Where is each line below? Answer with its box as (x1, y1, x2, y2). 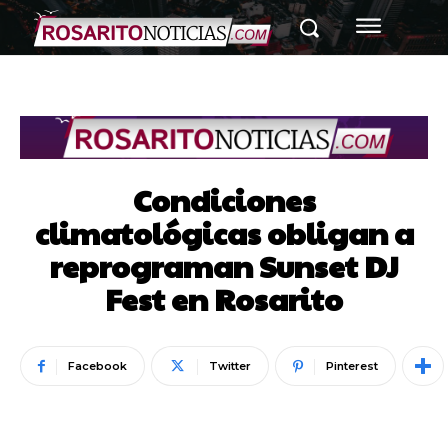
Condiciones (132, 179, 316, 221)
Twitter (209, 359, 251, 374)
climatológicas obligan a (34, 212, 414, 254)
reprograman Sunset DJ (49, 245, 399, 287)
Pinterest (326, 359, 378, 374)
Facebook (68, 359, 127, 374)
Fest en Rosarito (105, 278, 343, 320)
